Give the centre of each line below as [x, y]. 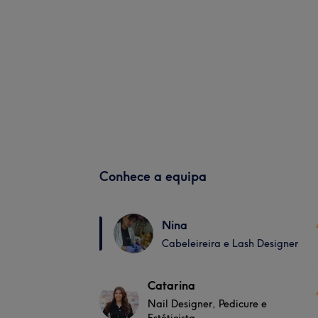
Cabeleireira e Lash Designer [230, 243]
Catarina [171, 285]
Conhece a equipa [153, 176]
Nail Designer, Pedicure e [207, 303]
